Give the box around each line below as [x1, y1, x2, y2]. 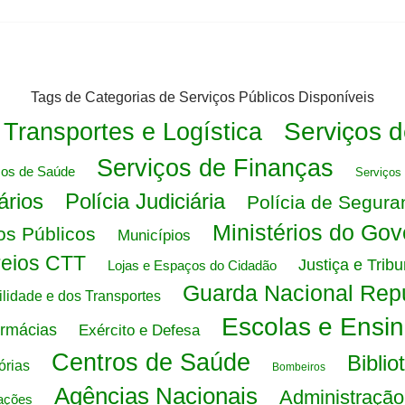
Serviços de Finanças [97, 155, 334, 182]
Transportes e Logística [3, 118, 262, 146]
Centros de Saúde [51, 349, 250, 376]
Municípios [117, 227, 191, 244]
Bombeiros [271, 361, 325, 373]
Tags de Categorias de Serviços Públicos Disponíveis [31, 89, 374, 105]
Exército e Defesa [78, 322, 200, 339]
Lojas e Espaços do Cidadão [108, 258, 277, 273]
